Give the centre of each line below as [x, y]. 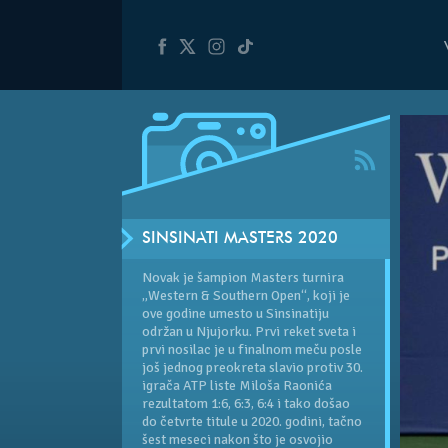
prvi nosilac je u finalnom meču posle [252, 349]
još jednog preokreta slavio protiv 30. [252, 367]
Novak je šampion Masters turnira [243, 277]
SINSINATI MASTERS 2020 [240, 238]
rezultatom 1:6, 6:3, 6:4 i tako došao [246, 403]
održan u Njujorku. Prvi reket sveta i [249, 331]
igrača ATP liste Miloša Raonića [237, 385]
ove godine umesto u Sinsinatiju [235, 313]
